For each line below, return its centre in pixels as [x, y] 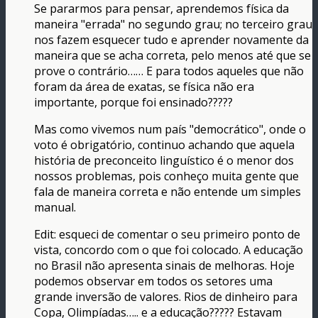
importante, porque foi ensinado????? [133, 103]
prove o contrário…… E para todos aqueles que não [169, 71]
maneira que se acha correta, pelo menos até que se [172, 56]
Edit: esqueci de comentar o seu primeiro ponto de [167, 235]
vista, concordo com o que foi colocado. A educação [169, 250]
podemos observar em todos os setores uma [153, 281]
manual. [55, 208]
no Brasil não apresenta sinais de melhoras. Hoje [164, 266]
